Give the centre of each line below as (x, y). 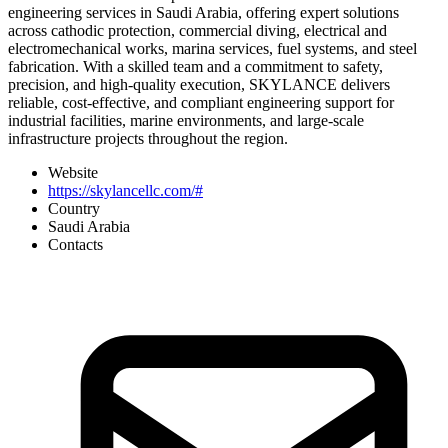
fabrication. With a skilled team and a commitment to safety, (195, 66)
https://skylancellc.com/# (125, 190)
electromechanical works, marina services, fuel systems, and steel (212, 48)
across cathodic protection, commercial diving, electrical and (197, 30)
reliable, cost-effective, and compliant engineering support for (201, 102)
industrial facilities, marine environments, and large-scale (186, 120)
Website (73, 172)
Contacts (75, 244)
